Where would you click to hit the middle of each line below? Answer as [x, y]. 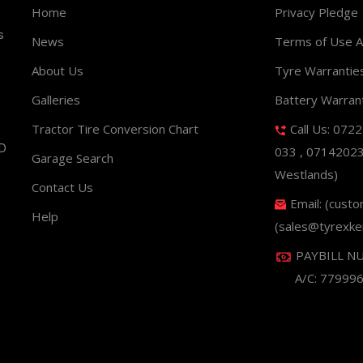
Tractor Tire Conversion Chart [115, 129]
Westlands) [306, 174]
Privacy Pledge [316, 12]
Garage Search [73, 158]
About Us [58, 70]
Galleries [56, 100]
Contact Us [62, 187]
